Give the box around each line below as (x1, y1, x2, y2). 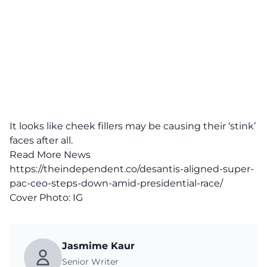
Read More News (10, 149, 91, 160)
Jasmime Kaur (62, 240, 135, 252)
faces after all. (10, 135, 75, 146)
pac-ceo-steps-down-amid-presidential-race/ (10, 178, 223, 189)
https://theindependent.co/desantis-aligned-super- (10, 163, 254, 175)
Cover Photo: (10, 192, 73, 203)
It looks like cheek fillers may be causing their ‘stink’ (10, 120, 256, 132)
